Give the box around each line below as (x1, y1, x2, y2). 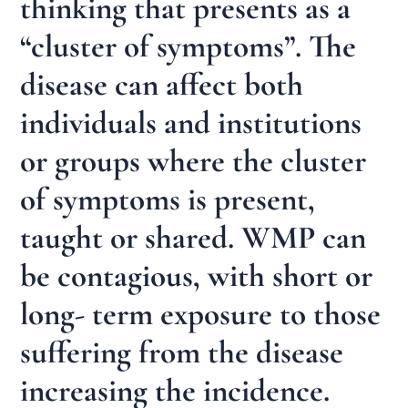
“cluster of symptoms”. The (20, 27, 357, 66)
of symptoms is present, (20, 180, 316, 219)
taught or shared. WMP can (20, 219, 367, 258)
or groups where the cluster (20, 142, 367, 181)
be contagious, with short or (20, 257, 373, 296)
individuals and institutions (20, 104, 362, 143)
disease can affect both (20, 66, 304, 105)
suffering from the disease (20, 333, 344, 372)
